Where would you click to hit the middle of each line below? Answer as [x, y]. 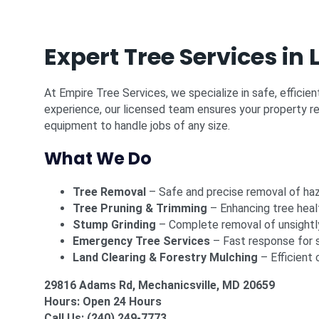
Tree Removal [109, 192]
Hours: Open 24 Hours [103, 302]
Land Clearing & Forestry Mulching [165, 257]
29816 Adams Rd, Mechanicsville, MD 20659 [159, 285]
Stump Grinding [114, 225]
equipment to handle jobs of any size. [137, 126]
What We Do [98, 158]
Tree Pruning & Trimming [140, 208]
